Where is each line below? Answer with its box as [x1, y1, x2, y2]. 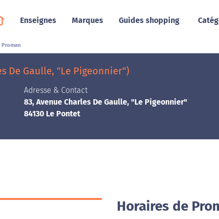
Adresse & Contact [24, 86, 88, 95]
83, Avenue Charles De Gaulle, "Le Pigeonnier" [24, 97, 187, 107]
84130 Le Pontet [24, 109, 80, 118]
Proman [1, 42, 21, 48]
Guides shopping [118, 16, 179, 25]
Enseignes [20, 16, 56, 25]
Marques [71, 16, 103, 25]
